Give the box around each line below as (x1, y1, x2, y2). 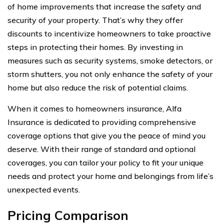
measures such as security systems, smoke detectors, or (7, 55, 212, 65)
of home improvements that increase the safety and (7, 1, 201, 11)
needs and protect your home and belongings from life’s (7, 170, 213, 181)
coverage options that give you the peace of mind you (7, 130, 205, 140)
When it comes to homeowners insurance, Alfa (7, 103, 181, 113)
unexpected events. (7, 184, 80, 194)
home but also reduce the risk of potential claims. (7, 82, 188, 92)
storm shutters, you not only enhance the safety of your (7, 68, 212, 79)
